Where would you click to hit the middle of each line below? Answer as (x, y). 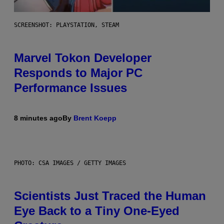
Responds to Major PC (78, 72)
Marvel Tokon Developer (83, 57)
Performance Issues (70, 87)
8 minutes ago (38, 118)
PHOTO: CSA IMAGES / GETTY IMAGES (70, 163)
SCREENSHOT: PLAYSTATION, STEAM (66, 25)
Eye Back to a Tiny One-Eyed (97, 210)
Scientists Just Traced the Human (110, 195)
